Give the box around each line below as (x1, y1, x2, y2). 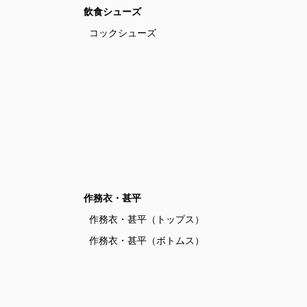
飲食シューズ (84, 6, 141, 17)
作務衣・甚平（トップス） (89, 214, 204, 225)
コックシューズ (89, 27, 156, 38)
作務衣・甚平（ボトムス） (89, 235, 204, 246)
